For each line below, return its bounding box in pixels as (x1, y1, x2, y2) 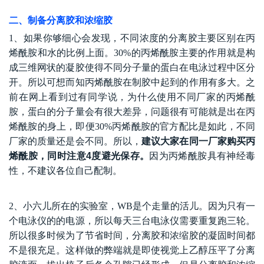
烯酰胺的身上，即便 (9, 121, 95, 132)
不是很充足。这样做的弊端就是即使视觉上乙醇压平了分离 (9, 245, 255, 256)
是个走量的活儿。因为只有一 (133, 201, 255, 212)
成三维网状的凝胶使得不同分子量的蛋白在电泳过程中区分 (9, 62, 255, 73)
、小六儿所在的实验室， (14, 201, 117, 212)
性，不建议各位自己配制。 (9, 166, 122, 176)
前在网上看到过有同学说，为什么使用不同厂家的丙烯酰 (9, 92, 255, 103)
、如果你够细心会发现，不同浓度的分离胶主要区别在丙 (14, 33, 255, 44)
